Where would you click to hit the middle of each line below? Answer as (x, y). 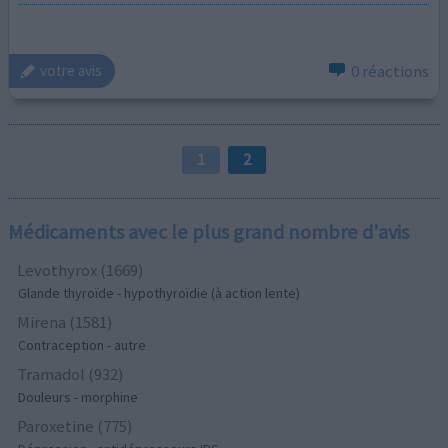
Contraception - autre (82, 345)
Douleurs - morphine (78, 397)
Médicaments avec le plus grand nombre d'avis (209, 232)
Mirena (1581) (65, 322)
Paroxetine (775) (75, 426)
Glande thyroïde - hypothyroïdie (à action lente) (159, 293)
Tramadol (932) (71, 374)
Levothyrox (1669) (81, 270)
